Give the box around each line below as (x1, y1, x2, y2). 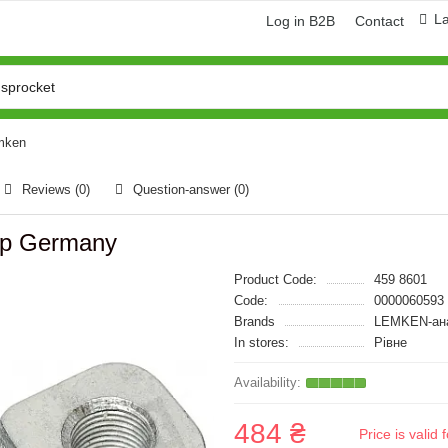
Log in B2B (266, 13, 335, 29)
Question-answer (133, 182, 234, 197)
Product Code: (234, 272, 317, 287)
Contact (355, 13, 404, 29)
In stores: (234, 335, 289, 350)
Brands (234, 314, 275, 329)
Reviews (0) (22, 182, 90, 197)
